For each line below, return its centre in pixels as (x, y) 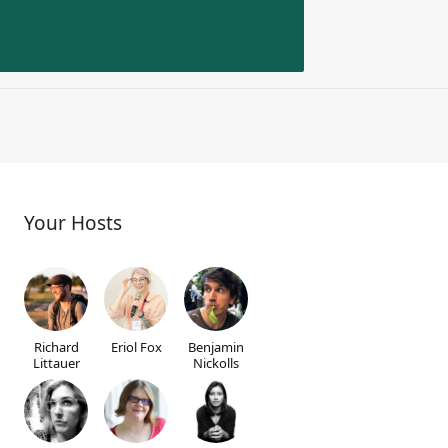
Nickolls (216, 363)
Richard (56, 347)
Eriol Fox (136, 347)
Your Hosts (73, 223)
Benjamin (216, 347)
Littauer (56, 363)
